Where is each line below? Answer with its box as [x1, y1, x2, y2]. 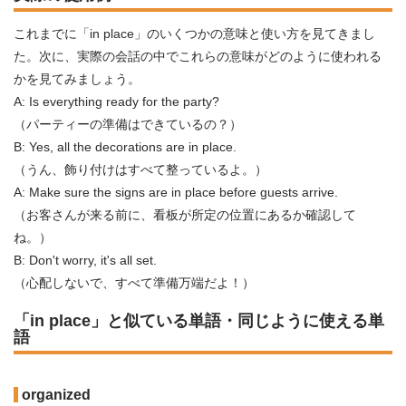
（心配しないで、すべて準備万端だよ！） [14, 275, 255, 290]
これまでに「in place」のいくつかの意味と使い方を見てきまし [14, 26, 375, 41]
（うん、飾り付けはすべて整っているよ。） [14, 162, 267, 177]
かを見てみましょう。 [14, 72, 140, 86]
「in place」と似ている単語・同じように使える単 [14, 312, 384, 330]
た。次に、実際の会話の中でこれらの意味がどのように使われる [14, 49, 382, 63]
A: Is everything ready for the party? [14, 94, 219, 109]
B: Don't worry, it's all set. [14, 253, 157, 267]
